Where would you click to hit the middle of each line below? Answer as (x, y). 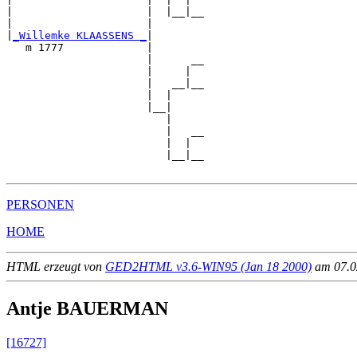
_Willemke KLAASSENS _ (80, 36)
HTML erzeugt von (56, 267)
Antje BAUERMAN (87, 309)
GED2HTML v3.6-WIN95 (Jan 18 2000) (208, 267)
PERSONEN (40, 205)
